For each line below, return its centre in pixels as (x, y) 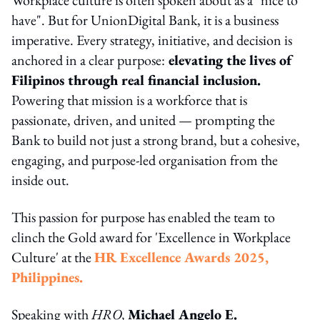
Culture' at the (53, 257)
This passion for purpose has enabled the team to (143, 217)
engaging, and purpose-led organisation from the (145, 160)
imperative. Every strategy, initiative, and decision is (152, 40)
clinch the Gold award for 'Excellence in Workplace (151, 237)
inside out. (40, 180)
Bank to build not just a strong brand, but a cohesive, (156, 140)
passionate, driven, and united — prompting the (143, 120)
